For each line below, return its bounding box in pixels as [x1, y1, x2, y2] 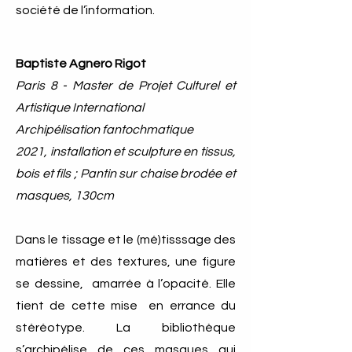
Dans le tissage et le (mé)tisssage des [16, 233, 236, 246]
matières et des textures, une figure [16, 255, 236, 268]
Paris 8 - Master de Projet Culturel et [16, 79, 236, 92]
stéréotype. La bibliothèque [16, 321, 236, 334]
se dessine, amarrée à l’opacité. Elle [16, 277, 236, 290]
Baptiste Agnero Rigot [16, 57, 146, 70]
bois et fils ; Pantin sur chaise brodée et [16, 167, 236, 180]
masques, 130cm [16, 189, 114, 202]
